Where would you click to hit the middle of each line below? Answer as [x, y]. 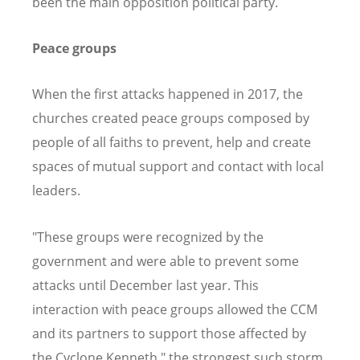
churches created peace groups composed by [171, 119]
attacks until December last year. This [145, 285]
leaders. [56, 191]
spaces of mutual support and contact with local [178, 167]
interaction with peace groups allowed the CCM [175, 309]
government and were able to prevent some [166, 261]
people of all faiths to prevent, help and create [172, 143]
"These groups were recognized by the [148, 237]
